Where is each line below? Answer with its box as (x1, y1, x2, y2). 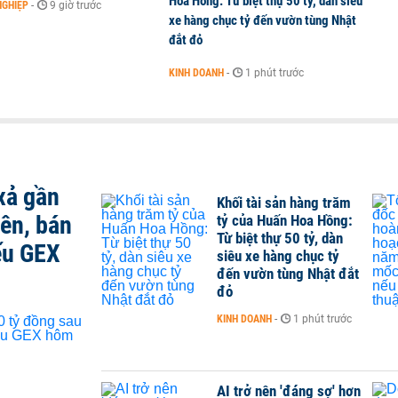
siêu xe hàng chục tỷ (217, 247, 339, 265)
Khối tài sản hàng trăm (217, 194, 351, 211)
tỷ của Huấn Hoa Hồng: (217, 211, 353, 229)
